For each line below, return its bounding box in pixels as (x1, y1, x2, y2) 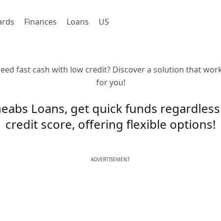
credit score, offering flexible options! (5, 116, 216, 132)
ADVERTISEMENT (91, 156, 130, 163)
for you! (96, 77, 125, 88)
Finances (24, 16, 57, 27)
